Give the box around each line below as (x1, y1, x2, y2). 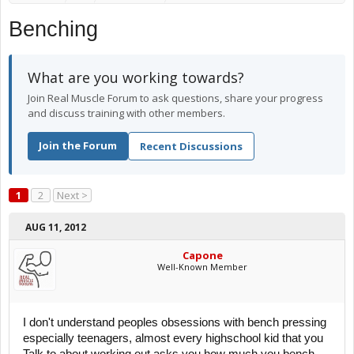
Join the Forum (39, 138, 117, 153)
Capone (182, 248, 223, 262)
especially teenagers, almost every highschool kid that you (23, 332, 323, 345)
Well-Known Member (157, 261, 247, 273)
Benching (9, 17, 98, 41)
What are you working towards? (28, 68, 244, 87)
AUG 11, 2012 (25, 220, 86, 234)
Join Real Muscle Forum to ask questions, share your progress (28, 91, 323, 105)
